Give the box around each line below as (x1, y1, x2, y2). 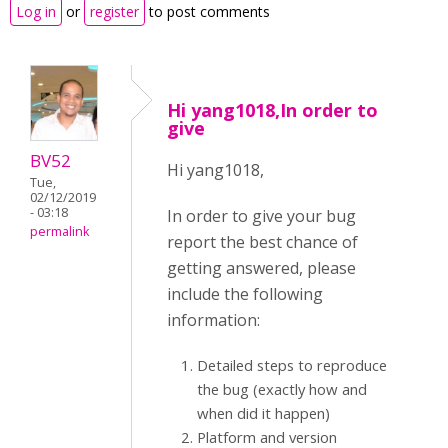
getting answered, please (167, 257, 356, 279)
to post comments (145, 2, 270, 21)
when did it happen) (197, 403, 330, 423)
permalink (30, 223, 89, 241)
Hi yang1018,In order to (167, 98, 378, 122)
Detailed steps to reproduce (197, 355, 387, 375)
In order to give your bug (167, 205, 356, 227)
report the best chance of (167, 231, 358, 253)
